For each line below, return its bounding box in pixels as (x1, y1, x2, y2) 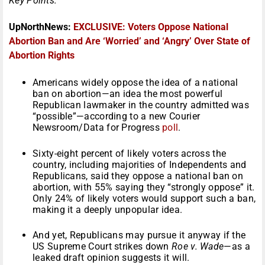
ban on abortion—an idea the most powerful (33, 88, 223, 100)
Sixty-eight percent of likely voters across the (33, 148, 227, 160)
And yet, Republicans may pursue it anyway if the (33, 230, 246, 241)
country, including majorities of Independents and (33, 159, 247, 171)
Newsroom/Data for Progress (33, 122, 163, 134)
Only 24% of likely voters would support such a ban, (33, 193, 256, 205)
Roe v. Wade (172, 241, 224, 253)
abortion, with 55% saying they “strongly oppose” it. (33, 182, 255, 193)
